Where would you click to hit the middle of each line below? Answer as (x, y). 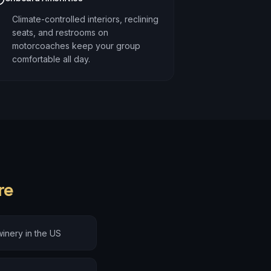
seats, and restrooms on (60, 32)
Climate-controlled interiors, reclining (85, 19)
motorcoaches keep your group (76, 46)
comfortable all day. (51, 59)
